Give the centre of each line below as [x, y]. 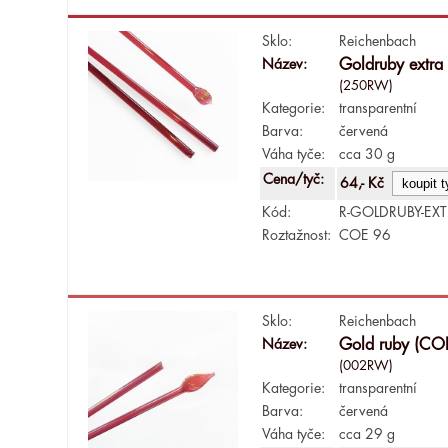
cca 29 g [367, 433]
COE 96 [365, 234]
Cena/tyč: [296, 178]
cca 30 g [367, 153]
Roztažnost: [297, 234]
